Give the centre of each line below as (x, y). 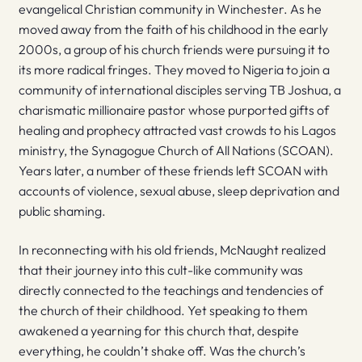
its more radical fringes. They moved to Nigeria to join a (174, 70)
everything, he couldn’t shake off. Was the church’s (162, 350)
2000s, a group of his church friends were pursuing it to (174, 50)
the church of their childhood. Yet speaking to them (163, 310)
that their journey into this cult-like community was (160, 269)
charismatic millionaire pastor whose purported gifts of (173, 110)
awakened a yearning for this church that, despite (158, 330)
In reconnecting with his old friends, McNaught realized (172, 249)
